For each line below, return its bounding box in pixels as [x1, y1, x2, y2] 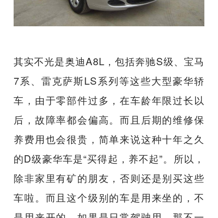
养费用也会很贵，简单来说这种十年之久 [14, 132, 204, 146]
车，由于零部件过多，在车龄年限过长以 [14, 93, 204, 108]
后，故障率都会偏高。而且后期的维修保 [14, 112, 204, 127]
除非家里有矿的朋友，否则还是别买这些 [14, 171, 204, 185]
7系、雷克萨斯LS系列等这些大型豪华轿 [14, 73, 204, 88]
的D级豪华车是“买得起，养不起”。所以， [14, 151, 204, 166]
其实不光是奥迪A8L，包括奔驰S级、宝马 [14, 54, 204, 69]
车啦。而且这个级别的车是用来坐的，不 [14, 190, 204, 205]
